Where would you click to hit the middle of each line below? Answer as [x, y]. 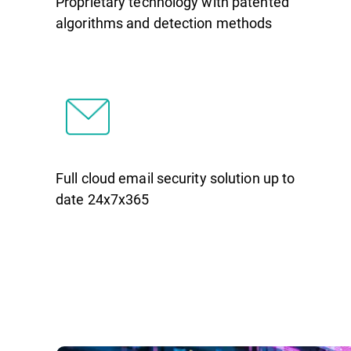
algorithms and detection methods [164, 23]
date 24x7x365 [103, 199]
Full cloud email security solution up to [175, 177]
